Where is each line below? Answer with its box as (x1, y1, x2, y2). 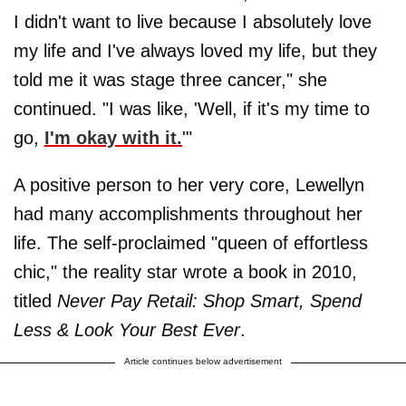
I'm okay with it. (44, 127, 182, 148)
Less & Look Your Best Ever (14, 319, 240, 340)
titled (14, 290, 57, 311)
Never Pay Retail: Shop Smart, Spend (57, 290, 362, 311)
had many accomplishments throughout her (14, 203, 362, 224)
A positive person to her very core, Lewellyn (14, 174, 364, 195)
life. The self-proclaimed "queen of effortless (14, 232, 368, 253)
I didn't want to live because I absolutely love (14, 11, 372, 32)
